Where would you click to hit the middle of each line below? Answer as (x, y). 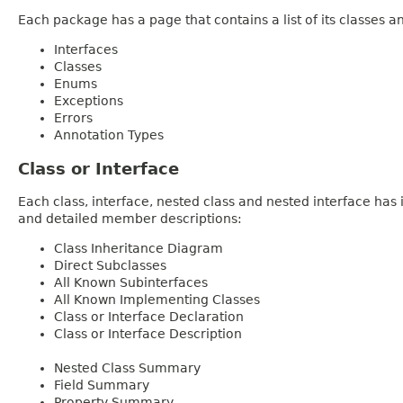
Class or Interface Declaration (149, 316)
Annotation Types (109, 134)
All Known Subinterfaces (131, 282)
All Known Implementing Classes (157, 299)
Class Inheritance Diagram (139, 248)
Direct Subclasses (110, 265)
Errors (73, 117)
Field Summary (102, 385)
